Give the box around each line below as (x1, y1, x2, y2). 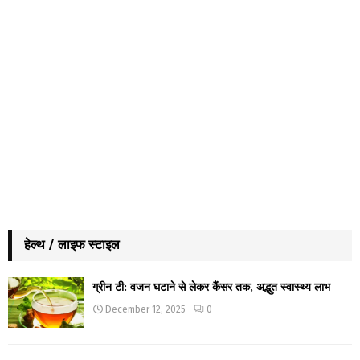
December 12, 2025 (105, 303, 186, 315)
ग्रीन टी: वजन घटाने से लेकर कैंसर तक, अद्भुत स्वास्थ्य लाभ (92, 280, 330, 294)
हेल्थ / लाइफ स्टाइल (24, 236, 120, 252)
